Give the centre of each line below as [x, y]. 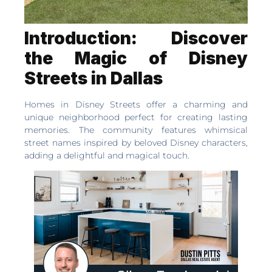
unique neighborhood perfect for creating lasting [136, 117]
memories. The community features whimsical [136, 130]
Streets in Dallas [93, 78]
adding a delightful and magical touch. [107, 155]
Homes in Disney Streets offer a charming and [136, 104]
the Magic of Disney [136, 58]
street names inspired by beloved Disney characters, [136, 143]
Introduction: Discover [136, 38]
